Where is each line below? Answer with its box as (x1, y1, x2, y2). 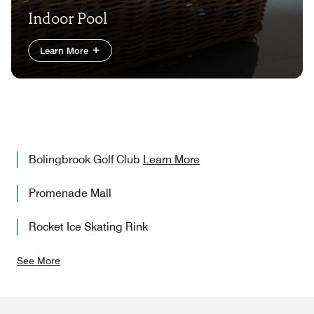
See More (17, 255, 60, 267)
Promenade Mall (29, 186, 111, 200)
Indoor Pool (28, 8, 107, 29)
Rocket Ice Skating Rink (29, 220, 148, 234)
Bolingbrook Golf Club (29, 153, 143, 167)
